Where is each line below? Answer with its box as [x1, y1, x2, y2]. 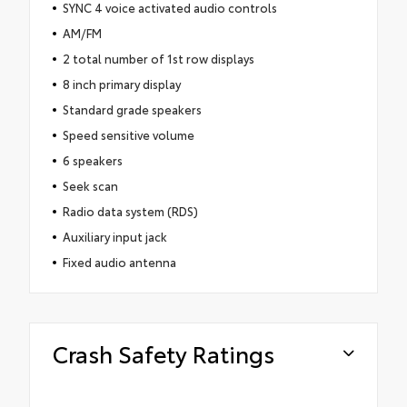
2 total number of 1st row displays [62, 50, 254, 67]
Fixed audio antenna [62, 253, 176, 271]
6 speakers [62, 152, 123, 169]
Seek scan [62, 177, 118, 194]
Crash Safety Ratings [53, 337, 274, 370]
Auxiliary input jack [62, 228, 167, 245]
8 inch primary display [62, 75, 181, 93]
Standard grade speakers [62, 101, 202, 118]
